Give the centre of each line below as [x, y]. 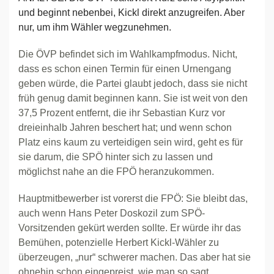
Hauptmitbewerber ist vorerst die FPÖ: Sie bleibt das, [133, 198]
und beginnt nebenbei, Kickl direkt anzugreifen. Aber [131, 13]
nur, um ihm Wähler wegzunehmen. [95, 27]
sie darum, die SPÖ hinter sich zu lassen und [116, 157]
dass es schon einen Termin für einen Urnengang [125, 69]
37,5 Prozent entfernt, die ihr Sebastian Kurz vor [122, 113]
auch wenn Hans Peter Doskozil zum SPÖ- [112, 213]
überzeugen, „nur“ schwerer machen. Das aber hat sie [135, 257]
